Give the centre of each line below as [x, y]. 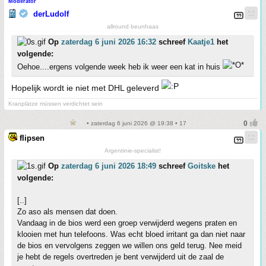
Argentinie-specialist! [133, 151]
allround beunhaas [133, 27]
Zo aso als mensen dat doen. [67, 212]
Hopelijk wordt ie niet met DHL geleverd [86, 88]
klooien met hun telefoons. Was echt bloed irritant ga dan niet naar [131, 235]
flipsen [32, 138]
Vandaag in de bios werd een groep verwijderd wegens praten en [127, 223]
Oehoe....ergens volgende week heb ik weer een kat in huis [120, 67]
